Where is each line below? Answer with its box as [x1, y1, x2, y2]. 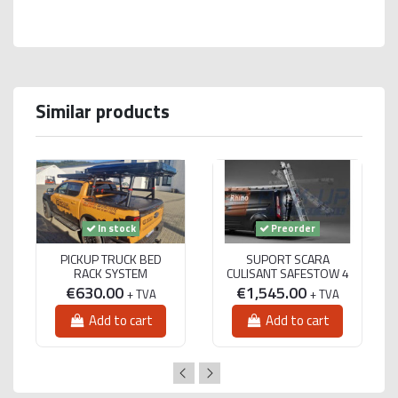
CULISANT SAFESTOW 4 [226, 263, 349, 283]
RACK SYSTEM [74, 263, 147, 283]
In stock [95, 220, 136, 236]
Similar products [36, 96, 170, 125]
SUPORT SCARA [245, 249, 330, 268]
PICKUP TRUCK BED [60, 249, 162, 268]
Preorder [269, 220, 315, 236]
